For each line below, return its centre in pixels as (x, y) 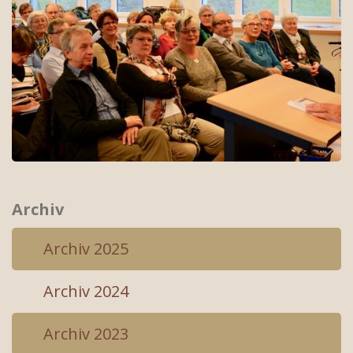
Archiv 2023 (86, 334)
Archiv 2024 (86, 291)
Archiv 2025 (86, 249)
